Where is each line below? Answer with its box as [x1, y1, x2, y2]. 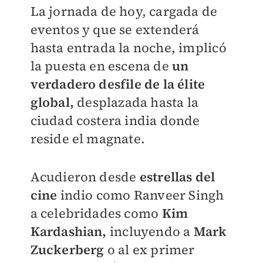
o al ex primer [104, 241, 195, 258]
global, [30, 93, 74, 111]
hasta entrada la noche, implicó [30, 39, 227, 56]
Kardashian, [30, 222, 110, 240]
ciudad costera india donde [30, 112, 200, 129]
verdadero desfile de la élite [30, 75, 205, 93]
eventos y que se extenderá [30, 21, 200, 38]
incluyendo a [109, 222, 194, 240]
